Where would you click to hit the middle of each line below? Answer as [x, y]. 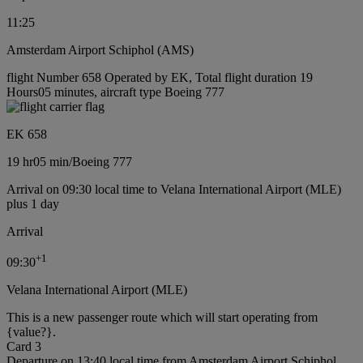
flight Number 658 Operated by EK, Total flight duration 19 [160, 77]
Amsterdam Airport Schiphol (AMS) [100, 49]
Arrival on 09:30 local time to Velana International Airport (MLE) [174, 189]
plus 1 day [33, 203]
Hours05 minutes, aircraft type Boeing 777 [115, 92]
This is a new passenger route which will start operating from [162, 317]
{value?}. [31, 332]
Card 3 [24, 346]
